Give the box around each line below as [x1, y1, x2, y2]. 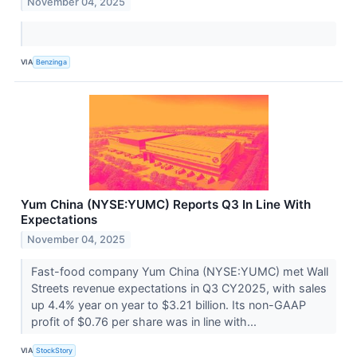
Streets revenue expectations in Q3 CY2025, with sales [30, 281, 327, 296]
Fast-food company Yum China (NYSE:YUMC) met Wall [30, 265, 328, 279]
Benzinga [36, 57, 68, 67]
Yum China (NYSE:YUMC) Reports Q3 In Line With [21, 196, 311, 212]
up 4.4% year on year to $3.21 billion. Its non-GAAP [30, 298, 306, 312]
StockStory [36, 345, 73, 355]
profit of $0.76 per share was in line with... [30, 315, 260, 329]
